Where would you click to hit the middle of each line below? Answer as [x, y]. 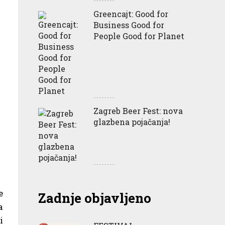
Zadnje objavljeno [95, 198]
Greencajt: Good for [131, 14]
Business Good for [129, 25]
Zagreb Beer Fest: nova [138, 110]
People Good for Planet [139, 36]
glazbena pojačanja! [132, 122]
